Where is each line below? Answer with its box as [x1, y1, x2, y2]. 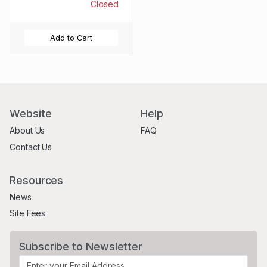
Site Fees [10, 208, 46, 219]
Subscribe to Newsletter [19, 240, 143, 253]
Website [10, 107, 52, 120]
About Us [10, 125, 45, 136]
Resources [10, 173, 64, 187]
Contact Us [10, 141, 52, 152]
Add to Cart [50, 33, 92, 42]
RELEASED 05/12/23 [24, 7, 116, 20]
